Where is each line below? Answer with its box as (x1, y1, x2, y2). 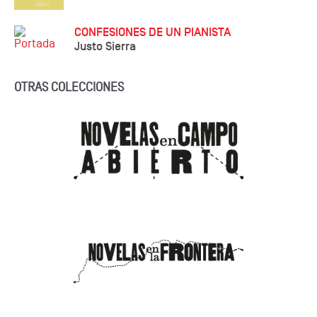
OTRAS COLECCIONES (14, 79, 124, 95)
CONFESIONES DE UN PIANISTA (74, 24, 231, 40)
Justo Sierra (74, 38, 136, 54)
